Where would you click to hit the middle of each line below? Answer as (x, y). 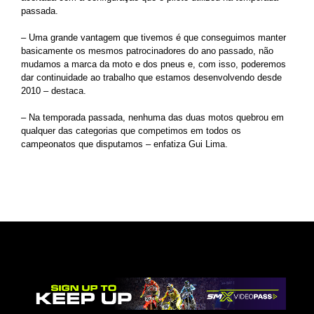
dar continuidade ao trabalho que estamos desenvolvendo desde (151, 78)
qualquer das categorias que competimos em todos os (131, 131)
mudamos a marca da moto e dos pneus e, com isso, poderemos (153, 64)
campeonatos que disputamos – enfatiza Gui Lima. (124, 144)
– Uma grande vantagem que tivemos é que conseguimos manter (153, 38)
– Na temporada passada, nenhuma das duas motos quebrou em (152, 118)
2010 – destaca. (54, 91)
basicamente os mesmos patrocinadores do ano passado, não (147, 51)
